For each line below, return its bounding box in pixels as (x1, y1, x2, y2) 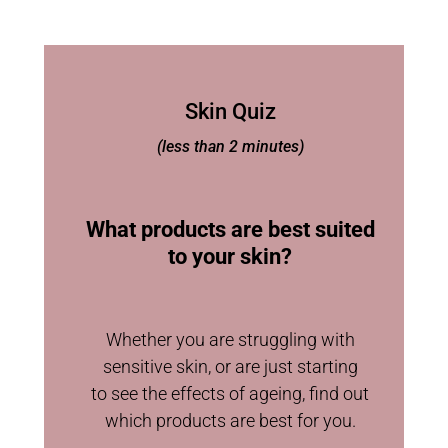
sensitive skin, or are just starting (102, 356, 358, 378)
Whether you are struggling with (105, 329, 355, 351)
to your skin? (168, 244, 292, 270)
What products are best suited (85, 217, 375, 243)
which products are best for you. (104, 410, 356, 432)
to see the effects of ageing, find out (91, 383, 369, 405)
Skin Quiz (184, 99, 276, 125)
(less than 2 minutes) (156, 137, 304, 157)
